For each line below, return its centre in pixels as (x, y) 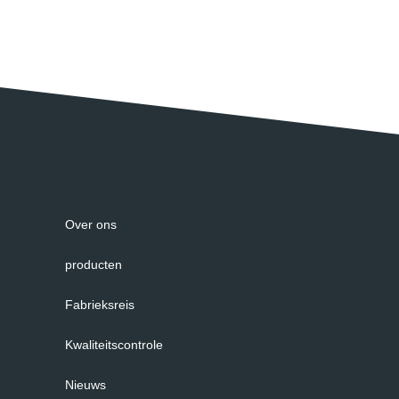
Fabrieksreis (100, 305)
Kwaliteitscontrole (114, 345)
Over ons (91, 225)
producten (94, 265)
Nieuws (85, 385)
